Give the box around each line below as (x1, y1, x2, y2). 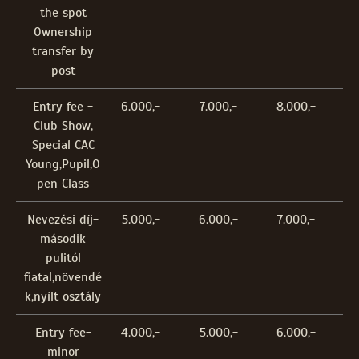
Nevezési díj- (27, 212, 99, 228)
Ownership (34, 24, 92, 41)
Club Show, (33, 118, 93, 135)
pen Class (37, 175, 89, 192)
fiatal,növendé (24, 269, 102, 286)
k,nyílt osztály (25, 288, 101, 305)
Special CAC (31, 137, 95, 154)
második (40, 231, 86, 248)
